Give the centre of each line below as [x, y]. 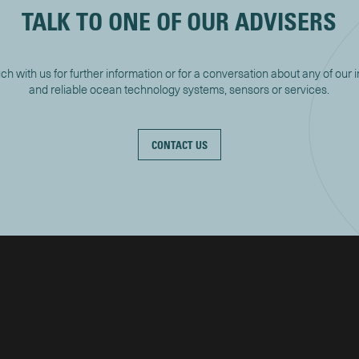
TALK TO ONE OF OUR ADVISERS [179, 22]
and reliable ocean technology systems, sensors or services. [179, 90]
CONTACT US [179, 145]
